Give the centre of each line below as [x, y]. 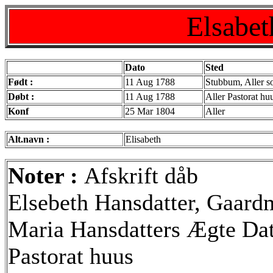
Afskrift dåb [141, 175]
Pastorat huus [71, 256]
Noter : [46, 175]
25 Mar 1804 [150, 111]
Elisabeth [143, 139]
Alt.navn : [29, 139]
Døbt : [21, 97]
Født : [20, 82]
